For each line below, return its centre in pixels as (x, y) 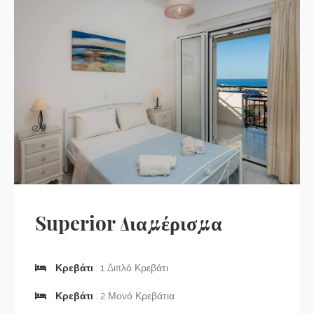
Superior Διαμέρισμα (129, 222)
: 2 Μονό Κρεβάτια (135, 295)
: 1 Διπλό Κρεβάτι (132, 267)
